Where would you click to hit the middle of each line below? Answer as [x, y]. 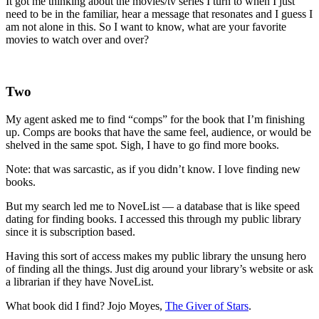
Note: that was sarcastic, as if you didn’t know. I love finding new [153, 169]
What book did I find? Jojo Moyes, [85, 305]
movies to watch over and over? [77, 40]
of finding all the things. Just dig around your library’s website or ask [159, 268]
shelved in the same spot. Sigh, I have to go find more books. [142, 145]
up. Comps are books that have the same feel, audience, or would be [158, 132]
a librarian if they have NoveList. [80, 281]
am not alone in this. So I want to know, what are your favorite [146, 27]
